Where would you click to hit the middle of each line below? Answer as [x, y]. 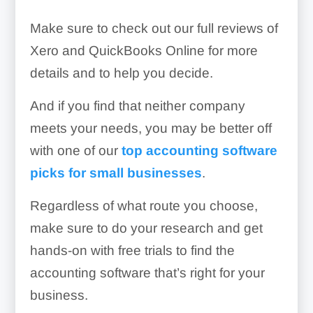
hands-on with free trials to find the [132, 250]
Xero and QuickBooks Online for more [144, 50]
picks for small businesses [116, 173]
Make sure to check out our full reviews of [154, 28]
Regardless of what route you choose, [144, 205]
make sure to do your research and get [146, 228]
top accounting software [199, 150]
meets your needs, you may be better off [151, 128]
